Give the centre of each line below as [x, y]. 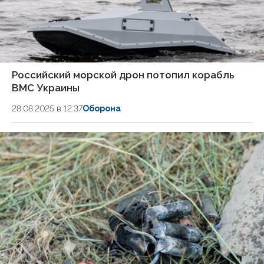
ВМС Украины [46, 88]
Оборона [102, 108]
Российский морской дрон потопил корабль [123, 75]
